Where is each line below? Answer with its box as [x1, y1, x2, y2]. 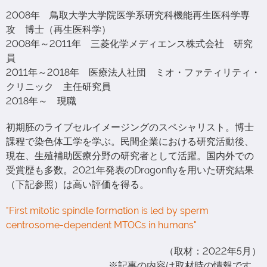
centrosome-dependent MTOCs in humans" [6, 219, 197, 231]
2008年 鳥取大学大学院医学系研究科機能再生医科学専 [6, 9, 250, 21]
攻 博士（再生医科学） [6, 23, 111, 35]
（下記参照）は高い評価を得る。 [6, 178, 149, 190]
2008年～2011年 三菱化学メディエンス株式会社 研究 [6, 38, 253, 49]
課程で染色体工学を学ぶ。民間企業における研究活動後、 [6, 135, 254, 147]
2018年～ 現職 [6, 95, 76, 107]
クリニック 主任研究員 [6, 80, 111, 92]
